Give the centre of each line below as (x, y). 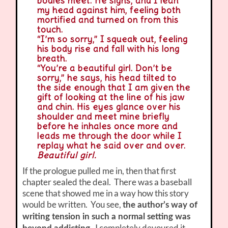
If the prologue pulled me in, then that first (99, 171)
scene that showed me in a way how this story (106, 193)
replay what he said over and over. (111, 146)
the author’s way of (160, 205)
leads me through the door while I (109, 136)
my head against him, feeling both (109, 10)
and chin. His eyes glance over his (109, 107)
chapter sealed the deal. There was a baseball (107, 182)
